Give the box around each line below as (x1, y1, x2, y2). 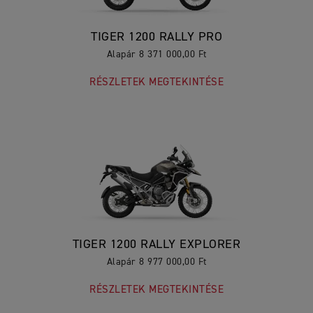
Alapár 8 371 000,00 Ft (106, 49, 207, 59)
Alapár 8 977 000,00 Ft (106, 256, 207, 267)
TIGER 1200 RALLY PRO (91, 30, 222, 43)
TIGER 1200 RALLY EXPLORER (72, 238, 241, 251)
